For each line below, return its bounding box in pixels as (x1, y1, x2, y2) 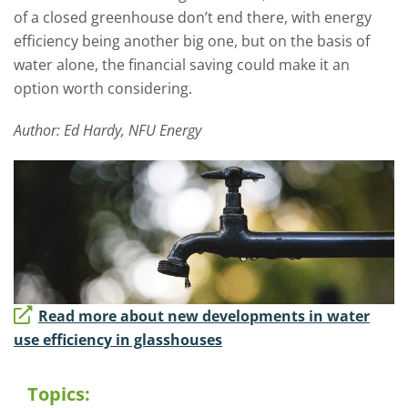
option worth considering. (14, 78, 192, 98)
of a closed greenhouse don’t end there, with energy (14, 7, 372, 27)
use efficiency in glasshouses (14, 330, 222, 351)
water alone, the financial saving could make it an (14, 55, 350, 75)
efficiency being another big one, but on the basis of (14, 31, 370, 51)
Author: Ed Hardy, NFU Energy (14, 120, 201, 140)
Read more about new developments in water (38, 306, 370, 327)
